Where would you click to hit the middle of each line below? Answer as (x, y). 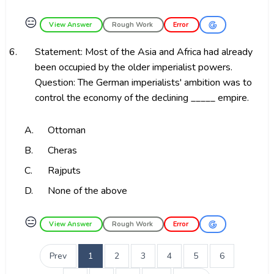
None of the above (87, 191)
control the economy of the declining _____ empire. (142, 98)
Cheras (62, 150)
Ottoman (66, 130)
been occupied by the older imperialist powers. (133, 67)
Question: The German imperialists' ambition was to (143, 83)
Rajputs (64, 171)
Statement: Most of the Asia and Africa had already (143, 52)
